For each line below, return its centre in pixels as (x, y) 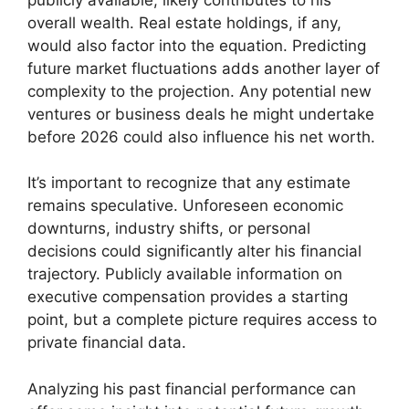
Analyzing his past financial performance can (192, 388)
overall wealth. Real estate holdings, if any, (184, 22)
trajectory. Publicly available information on (185, 274)
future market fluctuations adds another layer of (204, 68)
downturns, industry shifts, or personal (169, 229)
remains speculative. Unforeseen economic (185, 206)
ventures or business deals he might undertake (201, 114)
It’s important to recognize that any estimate (189, 183)
